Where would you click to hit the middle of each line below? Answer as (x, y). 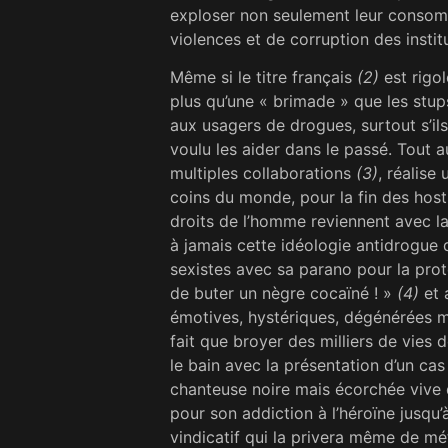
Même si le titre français (263, 77)
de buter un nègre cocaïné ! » (283, 293)
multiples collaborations (263, 173)
